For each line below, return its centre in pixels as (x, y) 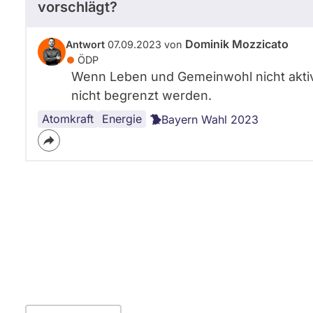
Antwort (85, 44)
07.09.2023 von (145, 44)
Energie (122, 119)
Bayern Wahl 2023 (210, 119)
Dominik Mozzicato (237, 44)
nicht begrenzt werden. (141, 95)
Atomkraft (68, 119)
